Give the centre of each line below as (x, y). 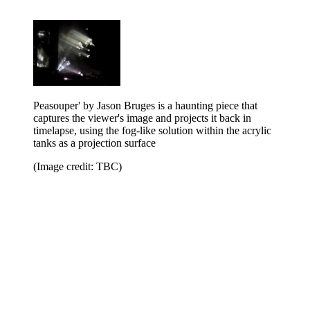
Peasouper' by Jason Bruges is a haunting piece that (145, 106)
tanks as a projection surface (94, 143)
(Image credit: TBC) (77, 167)
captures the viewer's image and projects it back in (142, 118)
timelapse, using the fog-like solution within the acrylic (152, 131)
